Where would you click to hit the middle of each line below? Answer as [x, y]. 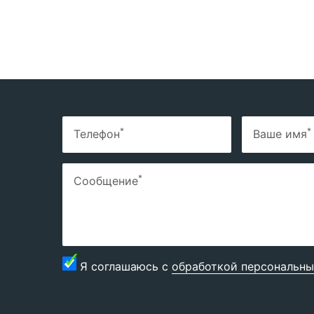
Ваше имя [280, 134]
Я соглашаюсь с [126, 266]
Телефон [97, 134]
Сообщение [106, 181]
